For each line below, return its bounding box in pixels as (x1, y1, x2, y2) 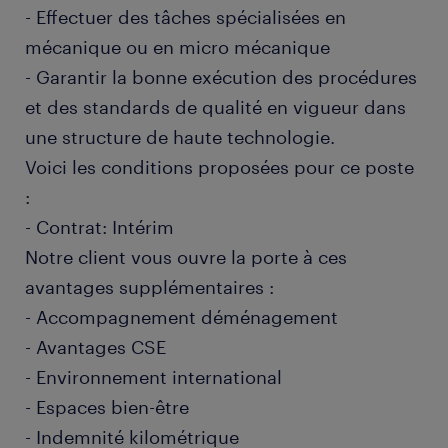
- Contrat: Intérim (25, 216, 174, 238)
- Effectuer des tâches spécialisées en (25, 6, 346, 28)
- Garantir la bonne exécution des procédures (25, 66, 417, 88)
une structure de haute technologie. (25, 126, 335, 148)
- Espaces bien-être (25, 396, 189, 418)
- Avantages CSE (25, 336, 166, 358)
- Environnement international (25, 366, 282, 388)
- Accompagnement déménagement (25, 306, 338, 328)
